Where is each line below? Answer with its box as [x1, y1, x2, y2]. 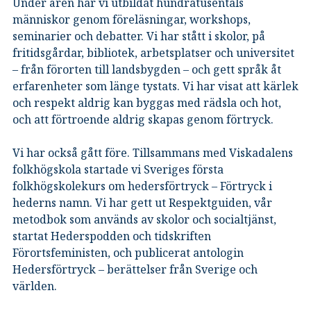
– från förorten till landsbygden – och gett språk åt [12, 61, 281, 77]
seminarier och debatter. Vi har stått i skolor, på [12, 28, 265, 44]
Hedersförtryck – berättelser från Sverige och [12, 261, 258, 277]
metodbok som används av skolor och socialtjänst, [12, 211, 276, 227]
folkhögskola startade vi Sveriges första [12, 161, 224, 177]
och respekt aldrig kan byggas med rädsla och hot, [12, 94, 281, 110]
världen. [12, 278, 57, 294]
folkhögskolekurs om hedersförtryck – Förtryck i [12, 178, 272, 194]
